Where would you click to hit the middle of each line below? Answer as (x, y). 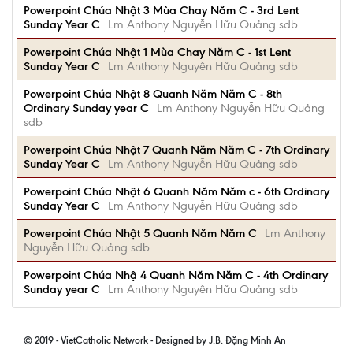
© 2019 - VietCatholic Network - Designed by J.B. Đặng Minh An (155, 340)
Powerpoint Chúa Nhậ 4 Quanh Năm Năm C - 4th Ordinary (176, 275)
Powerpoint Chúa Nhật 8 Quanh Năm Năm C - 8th (153, 94)
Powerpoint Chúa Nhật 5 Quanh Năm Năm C (140, 233)
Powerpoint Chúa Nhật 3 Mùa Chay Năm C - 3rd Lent (161, 10)
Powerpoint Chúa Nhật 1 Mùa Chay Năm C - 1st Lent (157, 52)
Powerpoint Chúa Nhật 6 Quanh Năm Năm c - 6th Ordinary (176, 191)
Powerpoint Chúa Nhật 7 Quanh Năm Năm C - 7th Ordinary (176, 150)
